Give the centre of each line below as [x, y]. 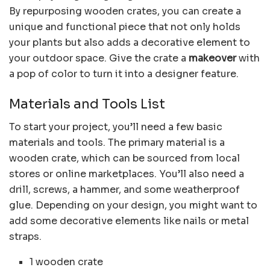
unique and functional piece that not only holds [125, 27]
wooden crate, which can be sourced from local [124, 159]
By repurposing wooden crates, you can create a [125, 11]
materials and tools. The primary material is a [117, 143]
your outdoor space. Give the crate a [99, 58]
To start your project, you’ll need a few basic [116, 127]
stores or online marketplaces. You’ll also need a [127, 174]
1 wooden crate [67, 262]
